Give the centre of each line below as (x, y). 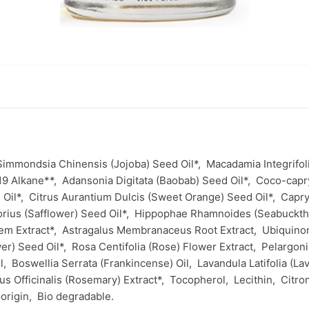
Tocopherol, (202, 280)
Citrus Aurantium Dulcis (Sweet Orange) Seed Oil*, (155, 197)
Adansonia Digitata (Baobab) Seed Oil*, (159, 180)
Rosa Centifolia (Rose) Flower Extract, (167, 247)
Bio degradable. (76, 296)
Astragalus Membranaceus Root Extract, (162, 230)
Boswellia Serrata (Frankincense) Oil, (104, 263)
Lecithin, (257, 280)
